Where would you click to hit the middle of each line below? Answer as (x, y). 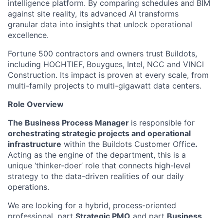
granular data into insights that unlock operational (100, 24)
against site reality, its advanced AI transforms (93, 14)
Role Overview (36, 104)
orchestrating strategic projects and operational (99, 133)
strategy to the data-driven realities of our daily (96, 176)
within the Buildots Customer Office (128, 144)
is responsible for (163, 123)
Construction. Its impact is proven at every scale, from (108, 75)
